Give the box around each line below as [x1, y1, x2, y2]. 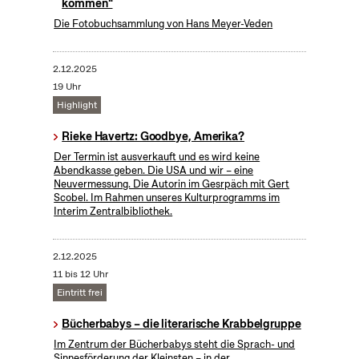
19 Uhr [52, 80, 81, 94]
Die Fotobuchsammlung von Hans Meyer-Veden [54, 17, 273, 31]
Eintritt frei [56, 286, 103, 300]
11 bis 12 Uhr [52, 268, 108, 281]
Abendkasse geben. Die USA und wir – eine [54, 163, 254, 178]
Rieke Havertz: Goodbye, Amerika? [62, 129, 244, 144]
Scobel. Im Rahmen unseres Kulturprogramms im [54, 191, 280, 205]
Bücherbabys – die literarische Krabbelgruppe [62, 317, 301, 332]
